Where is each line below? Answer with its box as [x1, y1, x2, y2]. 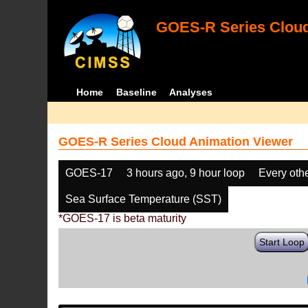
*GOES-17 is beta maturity [58, 212, 187, 224]
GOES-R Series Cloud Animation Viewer [58, 135, 294, 148]
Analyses [169, 87, 213, 98]
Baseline [115, 87, 157, 98]
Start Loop [259, 236, 305, 247]
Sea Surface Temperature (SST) [65, 193, 222, 205]
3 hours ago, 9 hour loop [126, 167, 245, 179]
